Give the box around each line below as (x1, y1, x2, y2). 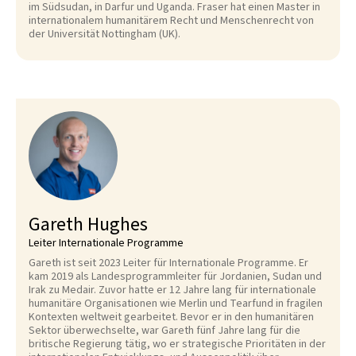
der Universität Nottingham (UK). (29, 26, 180, 42)
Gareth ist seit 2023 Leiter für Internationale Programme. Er (29, 255, 308, 271)
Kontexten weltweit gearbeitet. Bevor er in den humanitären (29, 309, 314, 325)
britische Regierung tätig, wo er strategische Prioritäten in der (29, 336, 326, 352)
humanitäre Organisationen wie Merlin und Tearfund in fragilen (29, 296, 323, 311)
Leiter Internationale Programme (29, 235, 184, 251)
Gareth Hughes (29, 211, 148, 238)
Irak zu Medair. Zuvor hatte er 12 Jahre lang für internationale (29, 282, 316, 298)
